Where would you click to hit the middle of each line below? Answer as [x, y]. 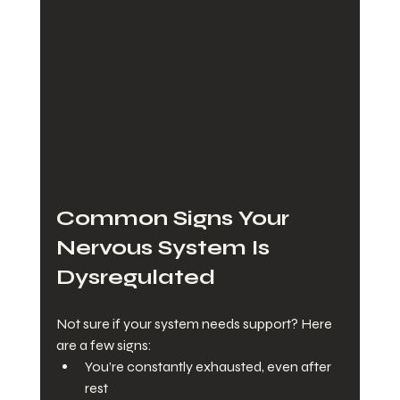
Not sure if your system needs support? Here [195, 324]
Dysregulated [135, 278]
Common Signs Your [175, 219]
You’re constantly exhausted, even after [209, 367]
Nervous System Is [165, 248]
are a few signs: [104, 346]
